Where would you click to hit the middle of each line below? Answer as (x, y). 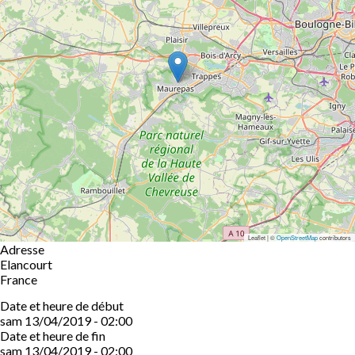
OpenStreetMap (297, 237)
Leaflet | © (262, 237)
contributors (334, 237)
